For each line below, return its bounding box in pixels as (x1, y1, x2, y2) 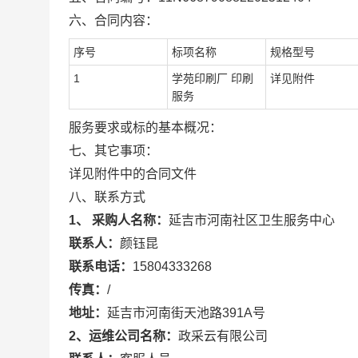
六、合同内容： (69, 14, 158, 27)
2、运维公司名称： (69, 329, 178, 343)
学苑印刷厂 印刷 (172, 72, 253, 85)
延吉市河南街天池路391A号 (107, 306, 265, 320)
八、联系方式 (69, 190, 145, 204)
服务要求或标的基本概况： (69, 121, 222, 134)
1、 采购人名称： (69, 213, 169, 227)
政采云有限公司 (178, 329, 268, 343)
